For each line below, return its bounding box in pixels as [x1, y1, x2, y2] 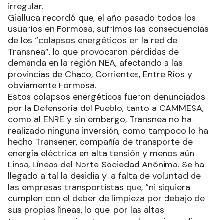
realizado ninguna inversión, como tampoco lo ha [8, 125, 208, 137]
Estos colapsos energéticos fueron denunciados [8, 91, 205, 103]
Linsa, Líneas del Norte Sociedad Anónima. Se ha [8, 159, 204, 171]
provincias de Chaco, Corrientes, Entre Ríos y [8, 68, 192, 81]
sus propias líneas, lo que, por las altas [8, 204, 164, 216]
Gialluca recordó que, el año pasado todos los [8, 12, 196, 24]
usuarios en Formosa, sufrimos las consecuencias [8, 23, 209, 35]
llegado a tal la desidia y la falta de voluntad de [8, 170, 201, 182]
